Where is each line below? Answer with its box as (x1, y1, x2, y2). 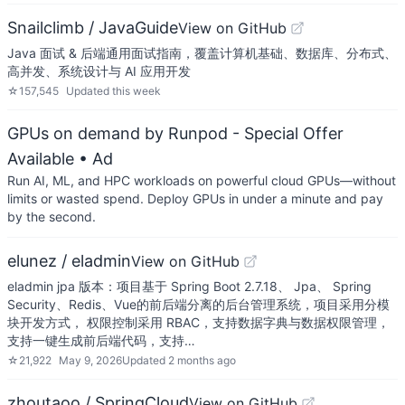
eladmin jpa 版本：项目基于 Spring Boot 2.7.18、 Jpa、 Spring (7, 278, 372, 294)
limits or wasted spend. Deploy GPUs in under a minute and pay (7, 191, 383, 206)
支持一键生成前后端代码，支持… (7, 333, 195, 348)
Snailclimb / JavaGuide (7, 18, 178, 37)
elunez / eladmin (7, 251, 131, 270)
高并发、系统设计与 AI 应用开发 (7, 63, 191, 79)
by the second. (7, 209, 96, 224)
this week (112, 84, 161, 98)
